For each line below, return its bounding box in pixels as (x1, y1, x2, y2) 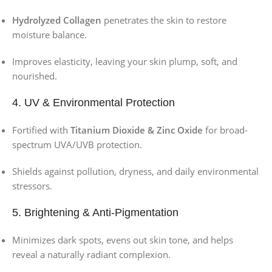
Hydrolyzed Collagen (12, 13, 101, 26)
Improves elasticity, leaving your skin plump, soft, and (12, 55, 237, 67)
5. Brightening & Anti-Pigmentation (12, 206, 178, 219)
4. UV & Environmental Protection (12, 96, 175, 109)
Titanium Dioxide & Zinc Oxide (70, 123, 203, 136)
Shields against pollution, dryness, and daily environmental (12, 165, 259, 177)
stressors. (12, 179, 52, 192)
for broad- (203, 123, 248, 136)
